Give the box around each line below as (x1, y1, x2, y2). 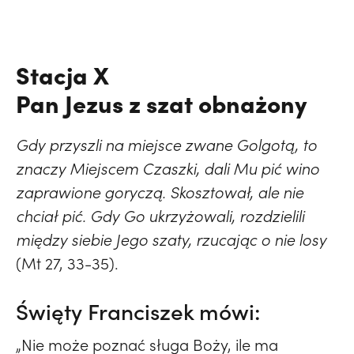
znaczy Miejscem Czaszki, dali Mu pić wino (16, 158, 319, 179)
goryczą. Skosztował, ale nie (104, 182, 303, 203)
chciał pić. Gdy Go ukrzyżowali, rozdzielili (16, 205, 304, 227)
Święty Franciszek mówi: (16, 296, 261, 327)
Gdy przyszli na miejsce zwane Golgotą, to (16, 134, 317, 156)
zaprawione (16, 182, 104, 203)
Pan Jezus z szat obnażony (16, 86, 307, 120)
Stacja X (16, 58, 109, 92)
